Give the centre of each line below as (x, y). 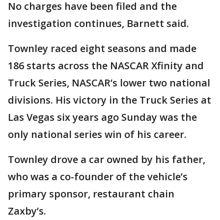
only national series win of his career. (97, 135)
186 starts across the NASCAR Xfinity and (106, 66)
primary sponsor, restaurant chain (91, 194)
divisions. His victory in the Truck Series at (110, 100)
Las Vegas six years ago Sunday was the (102, 117)
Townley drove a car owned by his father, (107, 160)
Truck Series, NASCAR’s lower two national (109, 83)
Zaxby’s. (27, 211)
